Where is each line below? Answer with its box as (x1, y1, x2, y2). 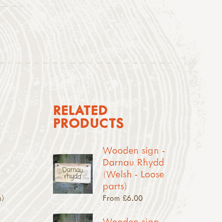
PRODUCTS (53, 114, 123, 132)
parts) (102, 179, 127, 192)
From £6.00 (102, 193, 143, 203)
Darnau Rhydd (102, 156, 164, 168)
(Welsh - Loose (102, 167, 164, 180)
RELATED (53, 102, 108, 119)
